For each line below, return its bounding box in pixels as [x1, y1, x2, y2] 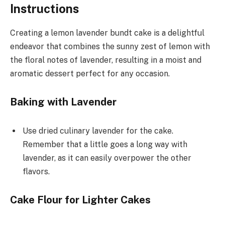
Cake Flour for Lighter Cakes [10, 194, 151, 206]
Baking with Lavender [10, 96, 117, 108]
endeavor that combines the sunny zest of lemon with [10, 42, 210, 52]
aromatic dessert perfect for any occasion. [10, 69, 170, 79]
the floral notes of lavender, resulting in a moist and [10, 55, 201, 65]
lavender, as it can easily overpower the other [23, 153, 191, 163]
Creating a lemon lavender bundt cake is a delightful [10, 28, 204, 38]
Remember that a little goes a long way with [23, 139, 187, 149]
